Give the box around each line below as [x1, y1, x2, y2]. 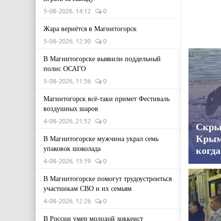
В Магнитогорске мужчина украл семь [43, 134, 158, 143]
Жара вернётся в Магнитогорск [43, 24, 137, 33]
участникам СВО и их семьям [43, 184, 132, 193]
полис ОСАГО [43, 64, 86, 73]
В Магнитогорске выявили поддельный [43, 54, 161, 63]
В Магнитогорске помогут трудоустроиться [43, 174, 172, 183]
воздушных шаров [43, 104, 98, 113]
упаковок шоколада [43, 144, 101, 153]
